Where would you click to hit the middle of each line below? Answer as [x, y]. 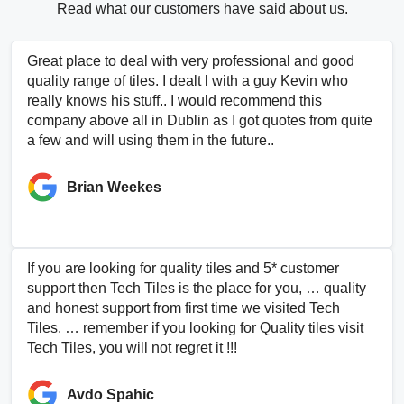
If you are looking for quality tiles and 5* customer [183, 268]
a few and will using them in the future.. [151, 140]
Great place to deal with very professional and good [191, 61]
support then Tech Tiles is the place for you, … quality [197, 288]
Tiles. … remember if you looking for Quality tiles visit [195, 328]
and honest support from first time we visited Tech [184, 308]
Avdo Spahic [110, 394]
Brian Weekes [114, 187]
